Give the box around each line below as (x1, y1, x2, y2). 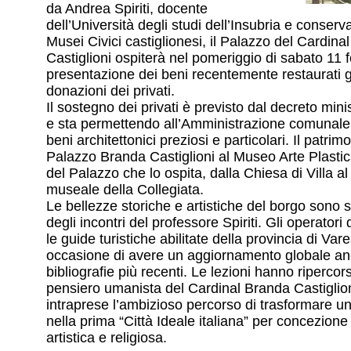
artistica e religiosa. (46, 330, 167, 346)
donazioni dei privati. (46, 83, 175, 100)
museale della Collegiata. (46, 182, 204, 198)
